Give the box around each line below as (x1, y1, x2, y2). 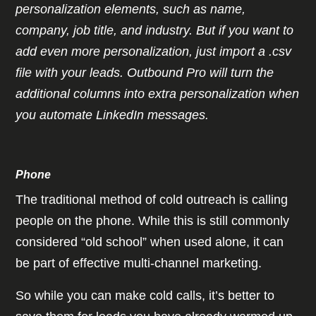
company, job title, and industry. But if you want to (16, 23, 294, 38)
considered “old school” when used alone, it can (16, 235, 284, 250)
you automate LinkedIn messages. (16, 108, 213, 123)
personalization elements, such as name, (16, 2, 246, 17)
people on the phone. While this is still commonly (16, 214, 290, 229)
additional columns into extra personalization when (16, 87, 300, 102)
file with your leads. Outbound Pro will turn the (16, 66, 274, 80)
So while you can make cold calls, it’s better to (16, 288, 275, 303)
